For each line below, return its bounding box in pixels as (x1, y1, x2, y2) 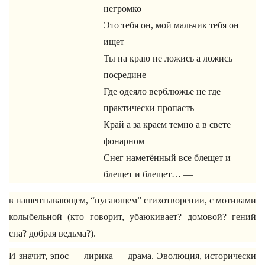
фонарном (104, 136, 144, 146)
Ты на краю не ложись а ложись (104, 53, 232, 63)
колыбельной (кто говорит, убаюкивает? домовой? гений (9, 212, 256, 222)
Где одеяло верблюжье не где (104, 86, 221, 96)
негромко (104, 4, 141, 14)
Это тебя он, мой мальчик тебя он (104, 20, 239, 30)
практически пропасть (104, 103, 194, 113)
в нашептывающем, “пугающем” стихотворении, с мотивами (9, 195, 256, 205)
